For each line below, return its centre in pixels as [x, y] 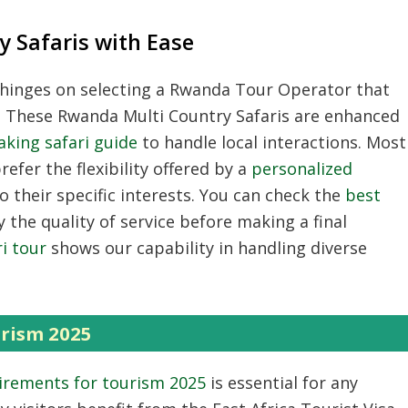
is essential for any [282, 382]
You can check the [270, 194]
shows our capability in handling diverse [207, 247]
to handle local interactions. [250, 142]
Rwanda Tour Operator [260, 89]
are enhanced [345, 115]
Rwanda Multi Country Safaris [173, 115]
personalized [302, 168]
